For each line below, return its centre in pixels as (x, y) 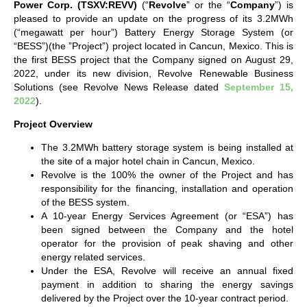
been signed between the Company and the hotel (167, 230)
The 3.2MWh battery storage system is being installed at (167, 148)
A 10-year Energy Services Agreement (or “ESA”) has (167, 216)
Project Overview (53, 124)
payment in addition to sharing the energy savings (167, 285)
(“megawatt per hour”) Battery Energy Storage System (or (153, 32)
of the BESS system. (85, 202)
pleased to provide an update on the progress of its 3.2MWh (153, 18)
